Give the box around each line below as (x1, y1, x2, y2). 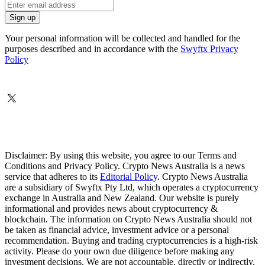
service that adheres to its (5, 172, 100, 182)
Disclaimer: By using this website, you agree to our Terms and (5, 150, 237, 161)
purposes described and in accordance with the (5, 44, 180, 54)
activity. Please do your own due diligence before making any (5, 246, 234, 257)
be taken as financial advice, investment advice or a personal (5, 225, 229, 235)
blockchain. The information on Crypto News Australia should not (5, 214, 252, 225)
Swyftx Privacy (180, 44, 238, 54)
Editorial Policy (100, 172, 157, 182)
